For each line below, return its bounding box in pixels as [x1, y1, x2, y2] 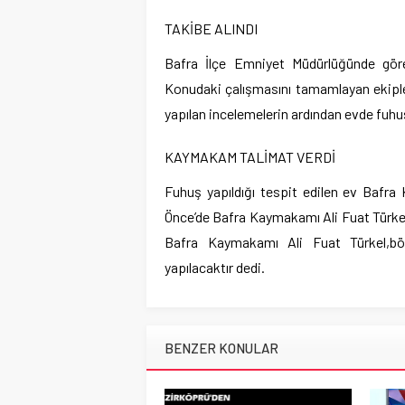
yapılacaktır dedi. [165, 258, 265, 276]
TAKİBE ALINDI [165, 19, 258, 37]
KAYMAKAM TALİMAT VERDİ [165, 147, 335, 165]
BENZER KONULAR [165, 339, 278, 356]
